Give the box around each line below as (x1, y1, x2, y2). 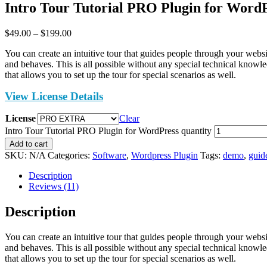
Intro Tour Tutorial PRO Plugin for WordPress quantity (5, 125, 212, 136)
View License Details (5, 89, 103, 103)
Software (92, 150, 126, 160)
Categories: (48, 150, 92, 160)
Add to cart (10, 139, 48, 148)
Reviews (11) (29, 181, 79, 191)
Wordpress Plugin (131, 150, 198, 160)
